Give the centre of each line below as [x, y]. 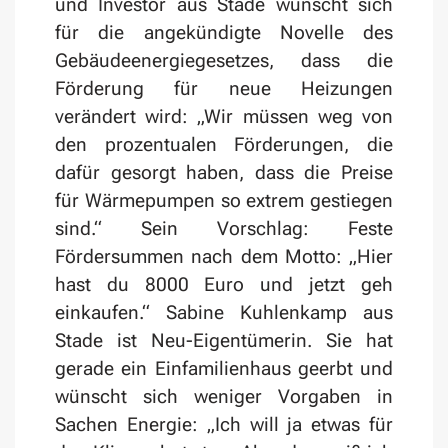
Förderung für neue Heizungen [224, 89]
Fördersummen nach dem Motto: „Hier [224, 257]
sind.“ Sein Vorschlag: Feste [224, 229]
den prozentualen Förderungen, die [224, 145]
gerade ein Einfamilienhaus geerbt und [224, 369]
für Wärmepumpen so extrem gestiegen [224, 201]
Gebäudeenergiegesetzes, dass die [224, 61]
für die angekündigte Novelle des [224, 33]
